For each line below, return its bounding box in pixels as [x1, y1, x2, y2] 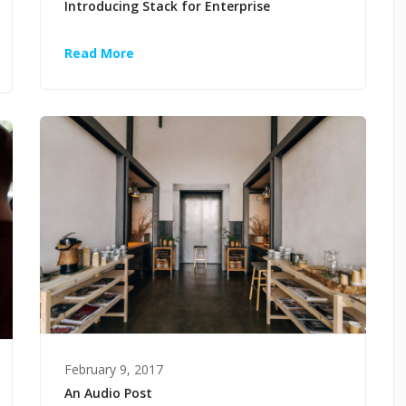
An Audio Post [64, 384, 152, 402]
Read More [64, 44, 134, 63]
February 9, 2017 [64, 361, 163, 379]
